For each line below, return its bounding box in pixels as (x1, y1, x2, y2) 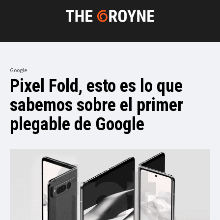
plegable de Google (10, 113, 144, 135)
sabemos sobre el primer (10, 94, 183, 115)
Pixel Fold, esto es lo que (10, 75, 183, 96)
